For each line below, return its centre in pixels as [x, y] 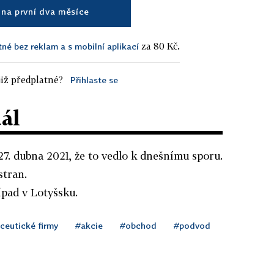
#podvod [192, 225]
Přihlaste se [94, 80]
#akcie [89, 225]
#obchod [138, 225]
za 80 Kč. [159, 46]
